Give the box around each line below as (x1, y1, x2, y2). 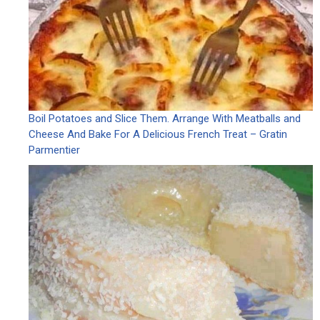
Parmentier (29, 143, 80, 156)
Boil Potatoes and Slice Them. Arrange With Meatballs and (29, 111, 301, 125)
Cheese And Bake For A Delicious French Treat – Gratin (29, 127, 287, 141)
